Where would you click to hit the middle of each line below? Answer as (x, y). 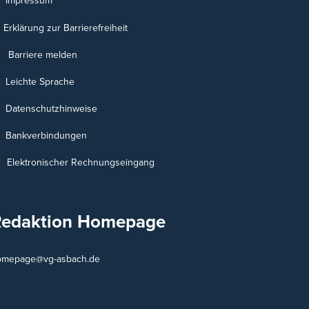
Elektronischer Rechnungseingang (81, 163)
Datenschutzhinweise (51, 108)
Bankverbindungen (45, 136)
